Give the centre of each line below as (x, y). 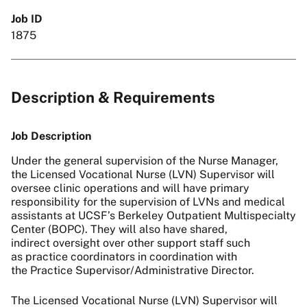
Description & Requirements (113, 98)
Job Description (51, 136)
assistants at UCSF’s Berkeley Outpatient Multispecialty (153, 216)
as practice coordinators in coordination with (124, 257)
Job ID (27, 19)
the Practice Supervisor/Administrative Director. (134, 271)
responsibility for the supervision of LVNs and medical (148, 202)
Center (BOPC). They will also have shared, (119, 230)
